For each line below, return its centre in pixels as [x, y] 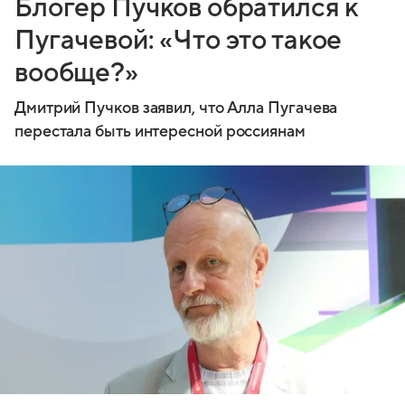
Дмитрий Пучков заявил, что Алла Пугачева [176, 108]
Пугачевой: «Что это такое [179, 41]
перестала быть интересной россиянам [160, 132]
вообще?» [76, 73]
